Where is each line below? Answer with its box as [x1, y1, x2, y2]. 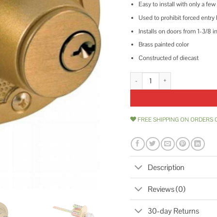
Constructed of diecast [138, 54, 199, 62]
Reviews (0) [148, 184, 186, 194]
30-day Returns [148, 205, 200, 216]
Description [148, 162, 185, 172]
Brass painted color [138, 40, 189, 49]
